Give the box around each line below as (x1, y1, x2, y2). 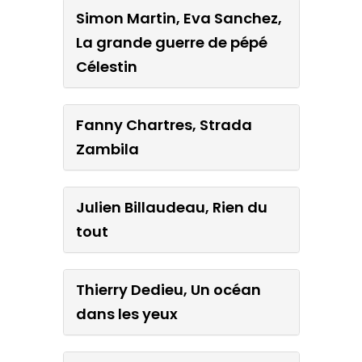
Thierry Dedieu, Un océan (75, 279, 261, 300)
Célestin (75, 56, 137, 77)
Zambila (75, 138, 139, 159)
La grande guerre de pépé (75, 32, 267, 53)
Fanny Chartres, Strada (75, 114, 252, 135)
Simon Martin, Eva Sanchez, (75, 7, 282, 28)
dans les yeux (75, 303, 178, 324)
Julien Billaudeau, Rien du (75, 196, 267, 217)
